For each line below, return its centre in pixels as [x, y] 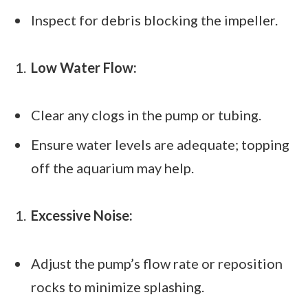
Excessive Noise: [82, 216]
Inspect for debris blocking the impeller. [154, 20]
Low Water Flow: [84, 68]
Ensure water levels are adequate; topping [160, 145]
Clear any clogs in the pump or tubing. [146, 115]
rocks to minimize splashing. [118, 286]
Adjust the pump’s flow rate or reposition [157, 263]
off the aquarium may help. [112, 168]
